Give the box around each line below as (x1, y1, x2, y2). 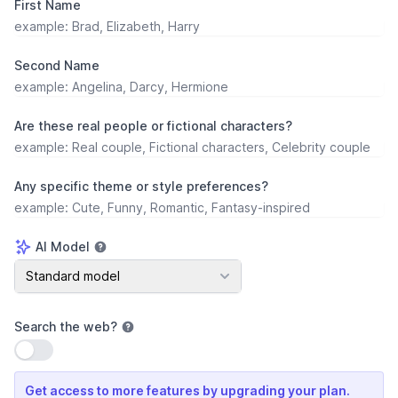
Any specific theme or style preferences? (14, 179, 268, 194)
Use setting (15, 341, 83, 356)
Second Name (14, 58, 99, 73)
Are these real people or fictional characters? (14, 118, 292, 133)
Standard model (26, 268, 120, 283)
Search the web (14, 319, 110, 334)
